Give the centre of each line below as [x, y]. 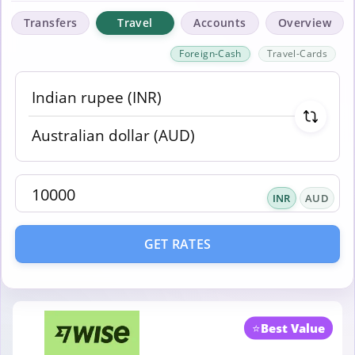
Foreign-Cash [210, 53]
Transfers [50, 23]
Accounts [220, 23]
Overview [305, 23]
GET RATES [177, 244]
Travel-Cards [297, 53]
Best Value [293, 328]
